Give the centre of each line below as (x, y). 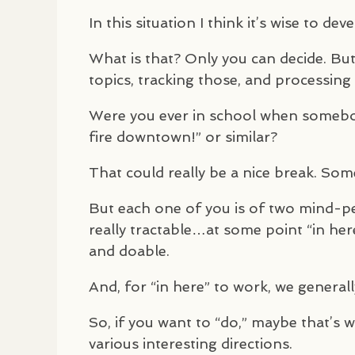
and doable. (129, 250)
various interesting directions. (191, 343)
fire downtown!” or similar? (183, 136)
